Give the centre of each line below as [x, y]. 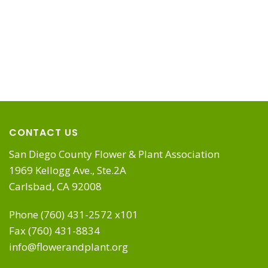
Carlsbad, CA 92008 [55, 186]
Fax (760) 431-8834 [54, 231]
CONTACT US [44, 133]
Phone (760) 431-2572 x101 [74, 214]
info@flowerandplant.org [68, 247]
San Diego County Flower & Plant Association [114, 154]
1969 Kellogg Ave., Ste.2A [68, 170]
